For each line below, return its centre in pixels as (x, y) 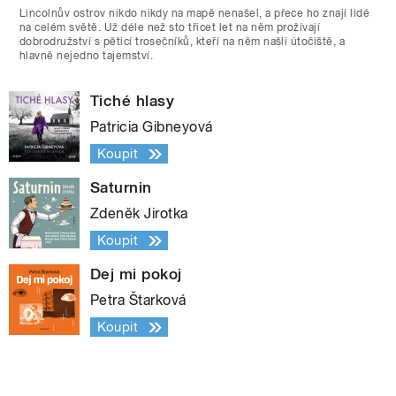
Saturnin (121, 188)
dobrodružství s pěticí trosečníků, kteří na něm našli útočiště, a (183, 42)
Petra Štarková (138, 301)
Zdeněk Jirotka (139, 214)
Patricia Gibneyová (152, 127)
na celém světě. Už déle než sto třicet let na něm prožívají (170, 28)
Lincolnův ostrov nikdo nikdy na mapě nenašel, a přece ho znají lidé (195, 14)
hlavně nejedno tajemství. (86, 56)
